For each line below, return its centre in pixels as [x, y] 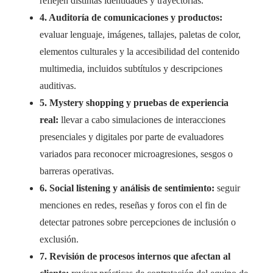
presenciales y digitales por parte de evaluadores [132, 137]
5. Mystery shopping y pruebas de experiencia [134, 103]
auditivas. [58, 86]
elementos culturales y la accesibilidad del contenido [140, 51]
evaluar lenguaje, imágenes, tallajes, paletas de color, [140, 34]
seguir [227, 188]
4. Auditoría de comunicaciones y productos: [131, 17]
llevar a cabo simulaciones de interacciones [142, 120]
